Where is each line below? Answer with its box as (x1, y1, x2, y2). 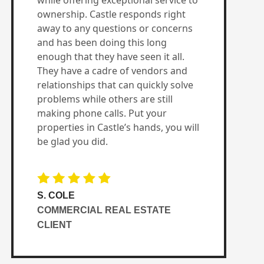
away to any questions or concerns (37, 22, 193, 35)
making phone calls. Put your (37, 107, 167, 120)
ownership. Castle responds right (37, 8, 186, 21)
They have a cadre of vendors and (37, 64, 187, 77)
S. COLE (37, 190, 75, 201)
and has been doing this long (37, 36, 167, 49)
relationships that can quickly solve (37, 78, 193, 91)
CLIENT (37, 220, 72, 230)
